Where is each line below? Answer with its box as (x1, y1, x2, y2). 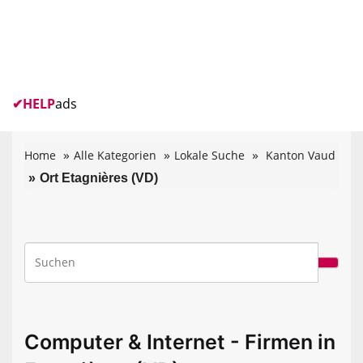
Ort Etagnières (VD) (40, 170, 158, 185)
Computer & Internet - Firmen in (24, 329, 335, 354)
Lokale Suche (174, 147, 245, 163)
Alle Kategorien (74, 147, 156, 163)
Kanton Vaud (266, 147, 335, 163)
